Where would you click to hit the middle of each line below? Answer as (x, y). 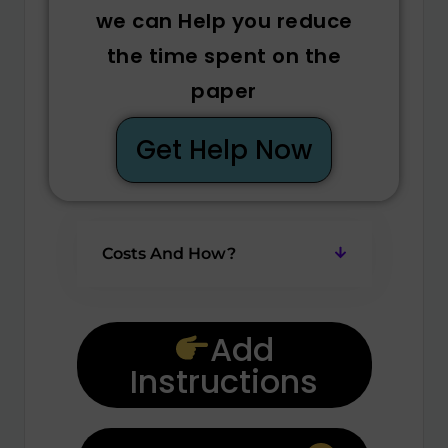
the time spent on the (224, 55)
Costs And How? (168, 254)
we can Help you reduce (224, 20)
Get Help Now (224, 149)
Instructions (224, 382)
